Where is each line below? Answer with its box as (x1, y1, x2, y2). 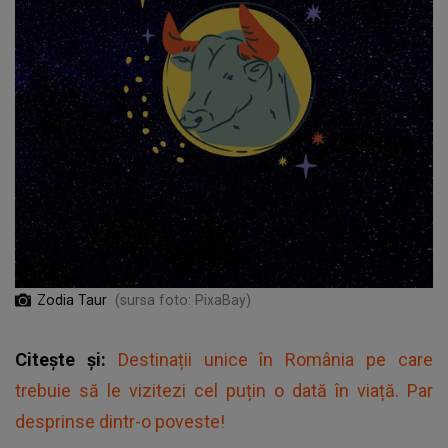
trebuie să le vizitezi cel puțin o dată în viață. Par (15, 379, 433, 401)
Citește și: (15, 348, 118, 370)
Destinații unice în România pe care (117, 348, 434, 370)
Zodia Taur (37, 291, 107, 308)
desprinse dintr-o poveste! (15, 410, 225, 432)
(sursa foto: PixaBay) (115, 291, 251, 308)
